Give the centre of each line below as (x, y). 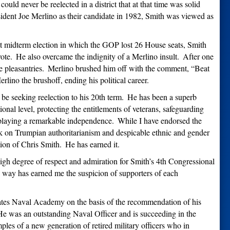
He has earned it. (93, 144)
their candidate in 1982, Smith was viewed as (140, 16)
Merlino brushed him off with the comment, (118, 68)
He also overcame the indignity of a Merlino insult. (97, 56)
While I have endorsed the (159, 121)
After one (197, 56)
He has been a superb (161, 97)
